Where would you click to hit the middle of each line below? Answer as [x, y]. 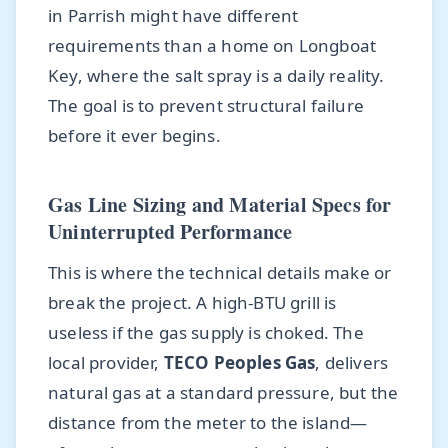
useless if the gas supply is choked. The [206, 332]
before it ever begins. [134, 135]
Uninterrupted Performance [170, 231]
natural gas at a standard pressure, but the [223, 392]
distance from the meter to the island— [208, 422]
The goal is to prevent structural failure [206, 105]
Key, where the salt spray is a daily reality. [216, 75]
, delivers [352, 362]
